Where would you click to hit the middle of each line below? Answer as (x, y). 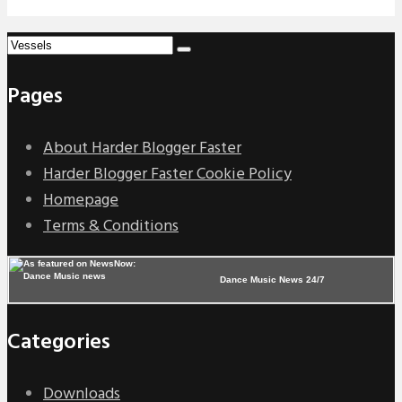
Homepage (81, 201)
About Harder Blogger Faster (142, 149)
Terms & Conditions (111, 227)
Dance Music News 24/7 (272, 280)
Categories (59, 343)
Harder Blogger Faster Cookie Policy (167, 175)
